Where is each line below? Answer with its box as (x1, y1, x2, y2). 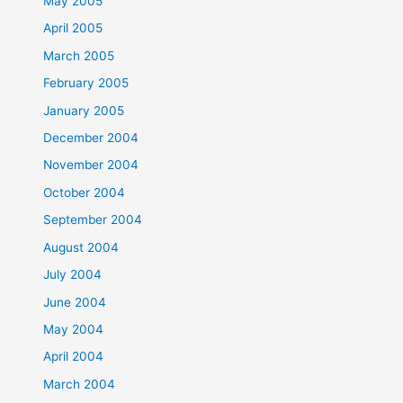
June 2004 (43, 294, 107, 309)
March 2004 (43, 376, 116, 391)
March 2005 (43, 48, 115, 63)
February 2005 (43, 76, 130, 91)
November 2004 (43, 157, 139, 173)
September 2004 (43, 212, 143, 228)
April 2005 (43, 21, 103, 36)
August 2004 (43, 239, 120, 255)
